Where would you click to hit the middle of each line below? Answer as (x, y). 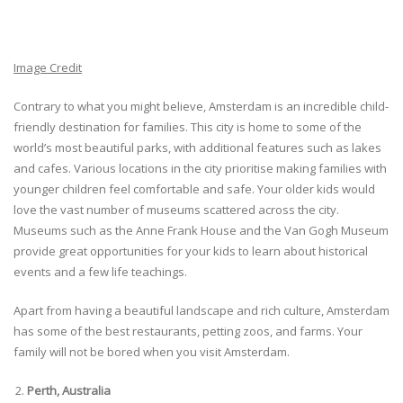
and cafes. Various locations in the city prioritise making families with (200, 169)
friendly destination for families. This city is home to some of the (188, 127)
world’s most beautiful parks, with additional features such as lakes (197, 148)
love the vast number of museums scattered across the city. (176, 210)
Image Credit (48, 68)
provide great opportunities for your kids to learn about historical (191, 251)
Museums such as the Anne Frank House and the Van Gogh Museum (201, 231)
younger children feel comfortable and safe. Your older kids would (194, 189)
